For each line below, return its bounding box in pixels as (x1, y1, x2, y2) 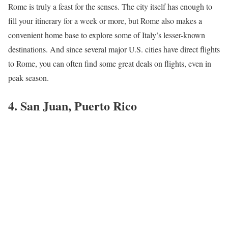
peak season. (8, 72, 49, 83)
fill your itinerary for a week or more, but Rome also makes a (8, 15, 202, 26)
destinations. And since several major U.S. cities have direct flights (8, 44, 220, 55)
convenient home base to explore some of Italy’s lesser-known (8, 30, 205, 41)
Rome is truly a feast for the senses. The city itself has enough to (8, 1, 212, 12)
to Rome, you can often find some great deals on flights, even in (8, 58, 211, 69)
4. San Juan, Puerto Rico (8, 97, 137, 115)
